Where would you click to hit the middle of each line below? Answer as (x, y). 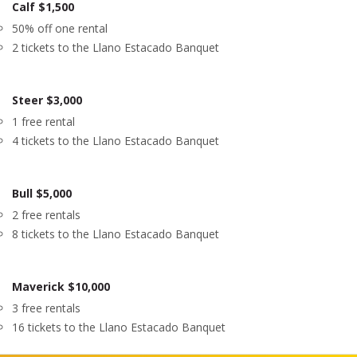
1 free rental (43, 122)
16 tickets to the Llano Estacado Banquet (119, 327)
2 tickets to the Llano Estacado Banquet (116, 47)
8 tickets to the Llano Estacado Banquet (116, 234)
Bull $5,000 (42, 193)
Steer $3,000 (47, 100)
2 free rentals (46, 215)
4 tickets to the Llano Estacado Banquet (116, 141)
